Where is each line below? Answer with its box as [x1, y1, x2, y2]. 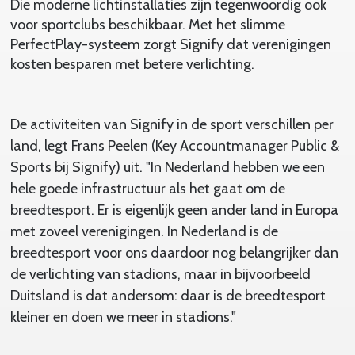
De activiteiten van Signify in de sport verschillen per [10, 115, 334, 133]
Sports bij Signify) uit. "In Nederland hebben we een [10, 158, 325, 176]
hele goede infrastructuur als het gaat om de [10, 179, 285, 197]
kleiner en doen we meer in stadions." [10, 307, 236, 326]
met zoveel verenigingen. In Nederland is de [10, 222, 278, 240]
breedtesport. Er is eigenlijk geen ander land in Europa [10, 200, 338, 219]
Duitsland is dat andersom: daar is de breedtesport [10, 286, 326, 304]
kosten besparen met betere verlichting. [10, 55, 254, 73]
